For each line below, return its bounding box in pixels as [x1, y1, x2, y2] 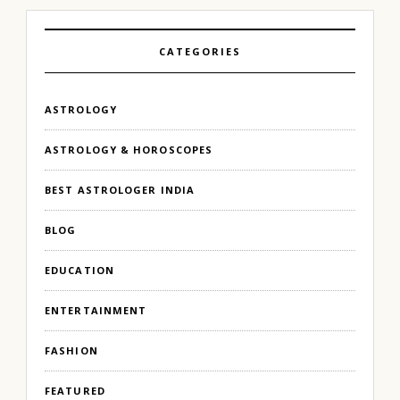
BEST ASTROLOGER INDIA [45, 182, 196, 196]
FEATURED [45, 383, 105, 397]
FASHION [45, 343, 98, 357]
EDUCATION [45, 262, 114, 277]
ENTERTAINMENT [45, 303, 147, 317]
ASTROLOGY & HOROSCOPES [45, 142, 213, 156]
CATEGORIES [159, 44, 241, 58]
